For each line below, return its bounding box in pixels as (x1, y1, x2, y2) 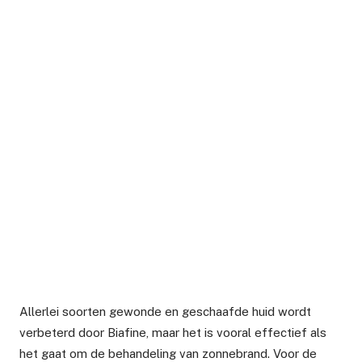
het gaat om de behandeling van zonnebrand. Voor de (19, 346, 317, 360)
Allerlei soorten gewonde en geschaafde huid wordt (19, 304, 311, 318)
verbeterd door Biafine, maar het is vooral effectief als (19, 325, 326, 339)
